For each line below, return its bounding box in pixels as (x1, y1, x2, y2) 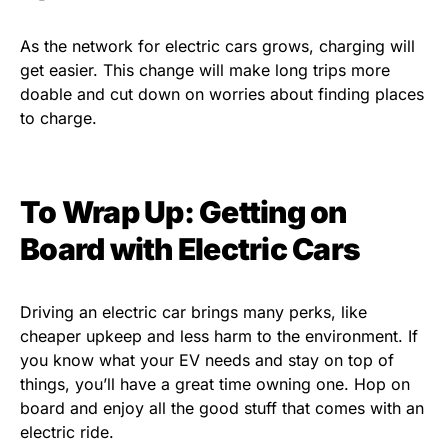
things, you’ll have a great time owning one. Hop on (20, 374, 410, 395)
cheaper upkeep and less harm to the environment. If (20, 326, 418, 347)
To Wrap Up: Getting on (20, 194, 347, 231)
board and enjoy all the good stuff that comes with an (20, 398, 424, 419)
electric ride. (20, 422, 114, 443)
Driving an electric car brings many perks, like (20, 302, 367, 323)
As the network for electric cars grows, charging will (20, 36, 415, 57)
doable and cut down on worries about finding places (20, 84, 424, 105)
